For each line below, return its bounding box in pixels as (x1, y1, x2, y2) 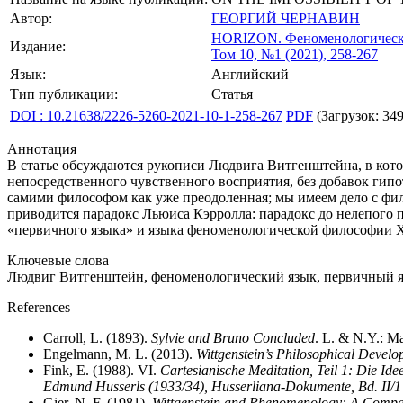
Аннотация (7, 141, 76, 157)
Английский (211, 67, 289, 82)
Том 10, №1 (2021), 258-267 (211, 47, 378, 62)
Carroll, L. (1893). (43, 330, 151, 345)
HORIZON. (211, 31, 282, 46)
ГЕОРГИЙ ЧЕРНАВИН (211, 11, 360, 26)
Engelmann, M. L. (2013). (43, 346, 196, 362)
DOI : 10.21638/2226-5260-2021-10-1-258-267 (10, 108, 282, 123)
